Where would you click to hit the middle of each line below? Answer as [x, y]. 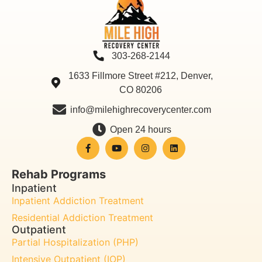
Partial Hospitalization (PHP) [75, 242]
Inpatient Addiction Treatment [78, 200]
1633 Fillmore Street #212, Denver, [141, 75]
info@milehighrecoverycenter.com [141, 109]
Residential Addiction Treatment [82, 217]
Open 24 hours [141, 129]
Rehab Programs [59, 174]
